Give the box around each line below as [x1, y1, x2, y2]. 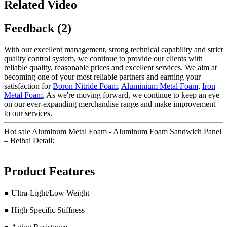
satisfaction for [4, 82, 53, 91]
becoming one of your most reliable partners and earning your [4, 72, 201, 82]
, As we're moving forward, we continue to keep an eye [43, 91, 219, 100]
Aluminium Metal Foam [121, 82, 198, 91]
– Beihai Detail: [4, 136, 54, 145]
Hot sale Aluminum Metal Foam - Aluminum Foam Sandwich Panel [4, 127, 221, 136]
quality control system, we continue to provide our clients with [4, 54, 203, 63]
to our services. [4, 109, 52, 118]
